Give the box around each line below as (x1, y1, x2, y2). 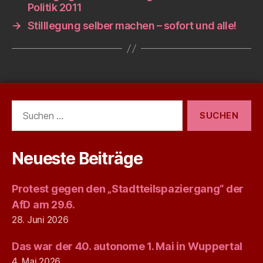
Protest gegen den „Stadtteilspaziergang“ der (12, 183, 244, 195)
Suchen (6, 100, 42, 112)
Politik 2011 (27, 1, 82, 14)
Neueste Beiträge (12, 149, 143, 168)
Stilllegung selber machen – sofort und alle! (27, 19, 237, 32)
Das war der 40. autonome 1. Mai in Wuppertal (12, 240, 243, 252)
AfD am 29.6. (12, 198, 75, 211)
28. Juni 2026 (12, 214, 69, 225)
